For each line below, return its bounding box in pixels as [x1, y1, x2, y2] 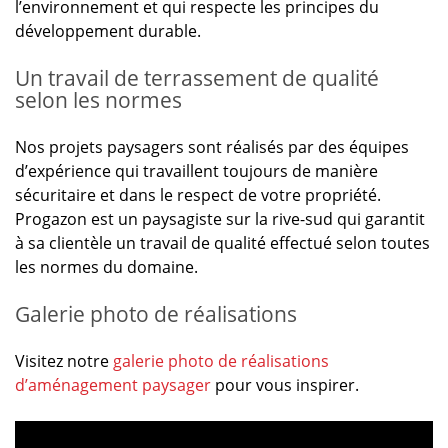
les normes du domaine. [15, 256, 198, 278]
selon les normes [15, 86, 182, 114]
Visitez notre [15, 350, 113, 372]
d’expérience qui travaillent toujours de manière [15, 160, 378, 182]
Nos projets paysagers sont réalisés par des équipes [15, 136, 409, 158]
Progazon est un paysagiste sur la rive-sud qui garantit [15, 208, 425, 230]
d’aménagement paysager [15, 374, 211, 396]
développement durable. [15, 20, 201, 42]
